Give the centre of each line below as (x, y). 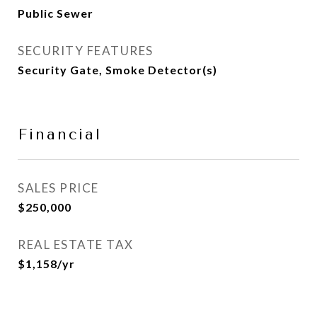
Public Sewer (56, 13)
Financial (60, 134)
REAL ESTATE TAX (76, 244)
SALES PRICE (58, 188)
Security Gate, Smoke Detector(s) (117, 70)
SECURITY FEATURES (86, 51)
